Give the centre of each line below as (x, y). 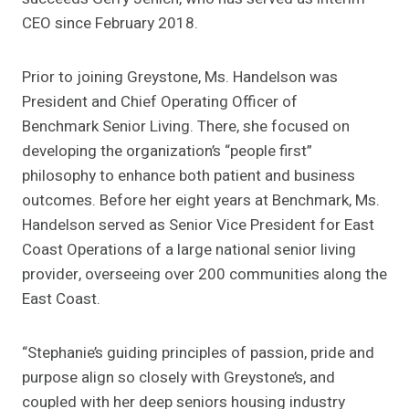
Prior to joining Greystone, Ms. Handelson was (180, 78)
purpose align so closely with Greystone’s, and (178, 378)
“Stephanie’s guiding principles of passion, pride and (198, 353)
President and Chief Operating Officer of (160, 102)
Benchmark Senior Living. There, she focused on (186, 127)
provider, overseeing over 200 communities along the (204, 275)
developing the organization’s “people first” (167, 152)
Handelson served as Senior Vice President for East (198, 225)
